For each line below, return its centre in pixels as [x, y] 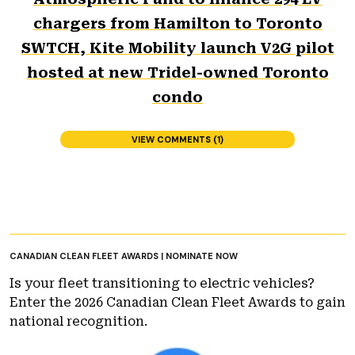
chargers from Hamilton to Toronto [177, 23]
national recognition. [78, 321]
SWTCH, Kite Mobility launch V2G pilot [177, 48]
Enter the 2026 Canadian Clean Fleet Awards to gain [177, 302]
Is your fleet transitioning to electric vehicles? [162, 283]
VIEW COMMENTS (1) [177, 139]
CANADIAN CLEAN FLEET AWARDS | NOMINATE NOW [124, 256]
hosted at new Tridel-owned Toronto [177, 73]
